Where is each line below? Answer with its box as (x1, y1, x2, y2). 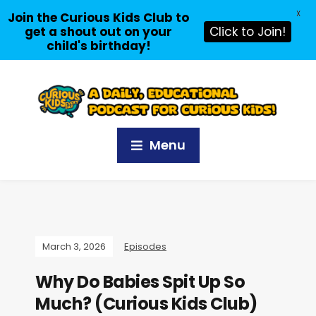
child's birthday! (46, 37, 151, 54)
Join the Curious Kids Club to (8, 9, 189, 26)
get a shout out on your (25, 23, 172, 40)
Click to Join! (209, 23, 286, 40)
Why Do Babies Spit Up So (35, 270, 245, 294)
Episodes (124, 240, 166, 254)
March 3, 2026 (42, 240, 106, 254)
